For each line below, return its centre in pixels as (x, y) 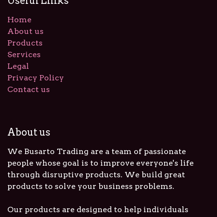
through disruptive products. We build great (96, 175)
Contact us (29, 90)
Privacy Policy (36, 78)
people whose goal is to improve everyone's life (101, 163)
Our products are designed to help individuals (98, 210)
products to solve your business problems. (91, 186)
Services (24, 55)
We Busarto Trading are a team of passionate (97, 152)
